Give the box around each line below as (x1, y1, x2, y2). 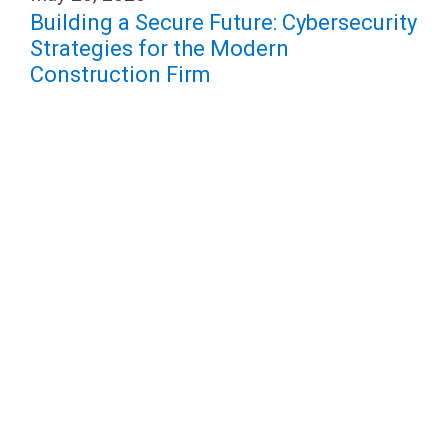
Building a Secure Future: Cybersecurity (30, 10, 417, 35)
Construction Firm (30, 62, 211, 87)
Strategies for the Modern (30, 36, 289, 61)
